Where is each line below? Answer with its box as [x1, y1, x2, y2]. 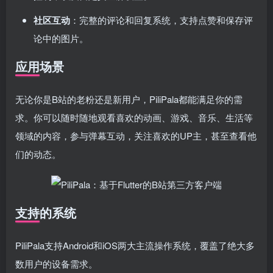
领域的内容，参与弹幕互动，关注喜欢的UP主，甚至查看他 [15, 129, 257, 142]
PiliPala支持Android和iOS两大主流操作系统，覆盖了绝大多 [15, 239, 255, 252]
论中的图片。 [34, 32, 88, 44]
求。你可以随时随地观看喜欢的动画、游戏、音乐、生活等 [15, 111, 253, 124]
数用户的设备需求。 [15, 257, 97, 270]
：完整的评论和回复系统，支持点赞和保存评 [70, 13, 253, 26]
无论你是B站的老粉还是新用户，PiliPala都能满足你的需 [15, 93, 243, 105]
